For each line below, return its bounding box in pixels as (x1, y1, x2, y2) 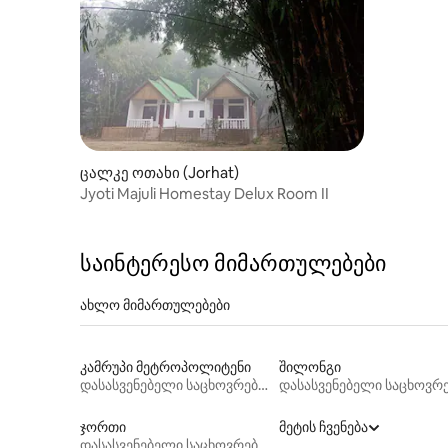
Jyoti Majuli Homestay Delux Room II (80, 183, 329, 203)
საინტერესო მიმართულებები (80, 248, 386, 278)
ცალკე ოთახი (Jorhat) (80, 162, 239, 182)
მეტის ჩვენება (278, 417, 368, 436)
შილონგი (278, 357, 341, 376)
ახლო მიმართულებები (80, 295, 230, 314)
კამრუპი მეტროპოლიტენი (80, 357, 251, 376)
